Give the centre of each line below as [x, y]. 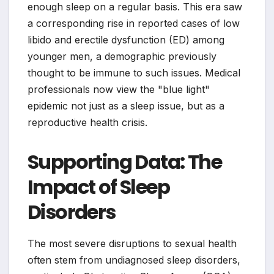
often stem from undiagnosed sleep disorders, [134, 260]
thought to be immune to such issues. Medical [134, 73]
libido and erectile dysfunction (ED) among [126, 40]
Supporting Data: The [124, 162]
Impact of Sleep [98, 187]
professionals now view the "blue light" [119, 90]
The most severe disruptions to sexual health [132, 244]
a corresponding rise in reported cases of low [134, 24]
